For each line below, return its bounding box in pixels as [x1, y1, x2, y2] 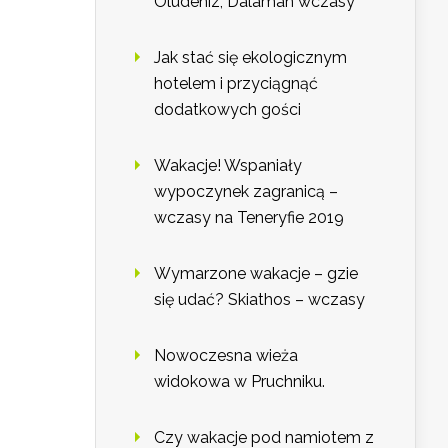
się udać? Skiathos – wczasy [154, 290, 365, 310]
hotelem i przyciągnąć [154, 74, 318, 94]
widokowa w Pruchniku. [154, 372, 325, 392]
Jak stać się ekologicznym [154, 48, 347, 68]
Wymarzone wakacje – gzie [154, 264, 358, 284]
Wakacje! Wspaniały [154, 156, 302, 176]
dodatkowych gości [154, 100, 301, 120]
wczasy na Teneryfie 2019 [154, 208, 344, 228]
